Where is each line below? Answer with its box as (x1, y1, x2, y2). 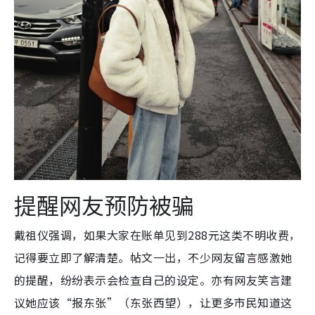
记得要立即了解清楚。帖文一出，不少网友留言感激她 (14, 248, 292, 266)
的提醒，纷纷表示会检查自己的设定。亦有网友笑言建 (14, 271, 292, 288)
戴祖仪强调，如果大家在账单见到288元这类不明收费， (14, 226, 301, 243)
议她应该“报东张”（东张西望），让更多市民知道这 (14, 293, 292, 311)
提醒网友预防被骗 (14, 188, 194, 221)
